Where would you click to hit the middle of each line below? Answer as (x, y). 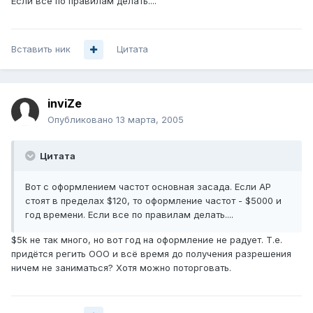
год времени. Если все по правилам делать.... (129, 215)
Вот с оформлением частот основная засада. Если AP (148, 187)
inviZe (65, 104)
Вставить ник (41, 49)
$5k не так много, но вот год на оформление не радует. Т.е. (147, 240)
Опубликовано (82, 120)
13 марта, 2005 (150, 120)
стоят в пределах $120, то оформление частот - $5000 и (153, 201)
